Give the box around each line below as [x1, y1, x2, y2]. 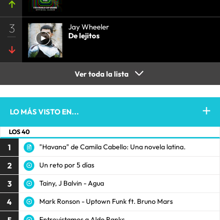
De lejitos [68, 30, 100, 40]
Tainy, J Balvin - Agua [39, 179, 104, 188]
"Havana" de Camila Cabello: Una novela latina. [39, 142, 186, 152]
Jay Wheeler [68, 22, 109, 31]
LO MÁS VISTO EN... [10, 107, 79, 116]
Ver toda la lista [75, 69, 129, 79]
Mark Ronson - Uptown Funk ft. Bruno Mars [39, 197, 173, 206]
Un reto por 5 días [39, 161, 94, 170]
